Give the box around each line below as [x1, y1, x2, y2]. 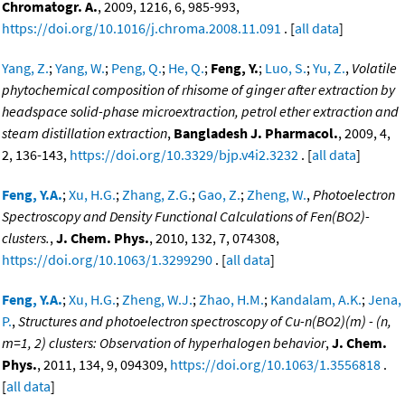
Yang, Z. [2, 59, 49, 78]
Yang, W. [55, 59, 105, 78]
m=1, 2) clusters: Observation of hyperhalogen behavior [2, 334, 325, 353]
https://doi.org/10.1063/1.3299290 [2, 250, 212, 269]
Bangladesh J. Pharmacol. [174, 124, 338, 143]
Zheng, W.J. [122, 290, 193, 309]
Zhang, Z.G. [122, 185, 192, 204]
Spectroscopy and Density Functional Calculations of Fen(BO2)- [2, 207, 370, 226]
